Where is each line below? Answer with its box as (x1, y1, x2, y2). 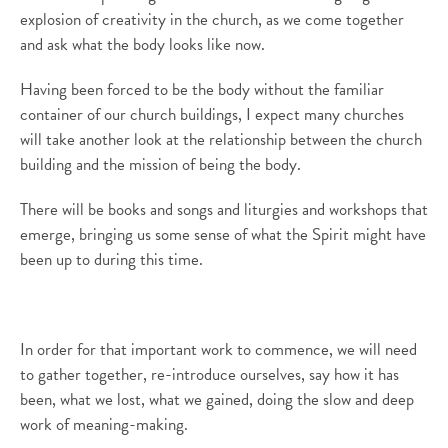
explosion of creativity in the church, (20, 7, 266, 32)
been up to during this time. (20, 247, 207, 272)
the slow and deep (297, 387, 414, 412)
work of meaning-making (20, 412, 184, 437)
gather (38, 362, 85, 387)
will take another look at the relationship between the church (20, 127, 422, 152)
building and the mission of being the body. (20, 152, 301, 177)
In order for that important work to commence (20, 337, 329, 362)
